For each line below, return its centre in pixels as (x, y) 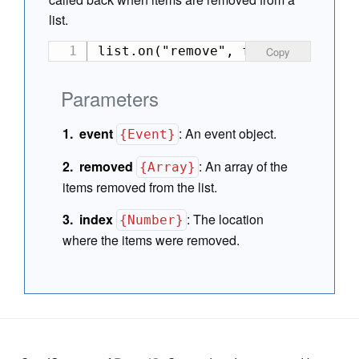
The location (229, 219)
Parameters (110, 98)
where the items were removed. (151, 240)
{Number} (152, 220)
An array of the (247, 166)
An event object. (231, 133)
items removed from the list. (140, 187)
